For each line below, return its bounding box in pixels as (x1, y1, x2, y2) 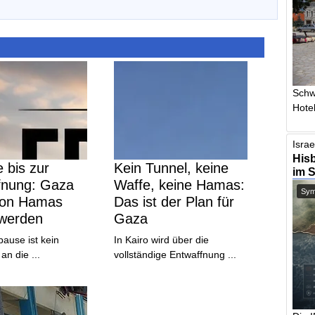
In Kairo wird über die (114, 233, 210, 245)
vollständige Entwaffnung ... (114, 248, 237, 260)
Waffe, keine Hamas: (114, 176, 245, 193)
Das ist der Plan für (114, 193, 235, 210)
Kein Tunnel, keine (114, 160, 229, 176)
